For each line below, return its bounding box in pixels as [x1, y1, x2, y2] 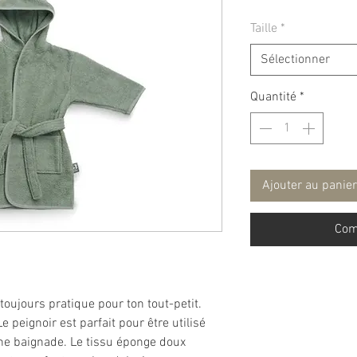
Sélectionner [261, 52, 330, 69]
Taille [250, 21, 277, 37]
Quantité [250, 89, 296, 106]
